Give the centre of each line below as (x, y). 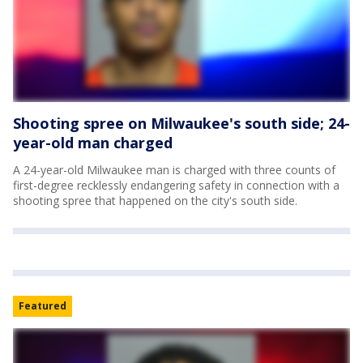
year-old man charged (93, 142)
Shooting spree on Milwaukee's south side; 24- (181, 123)
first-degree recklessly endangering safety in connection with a (176, 185)
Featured (43, 305)
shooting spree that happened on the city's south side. (155, 200)
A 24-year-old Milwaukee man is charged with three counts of (174, 169)
